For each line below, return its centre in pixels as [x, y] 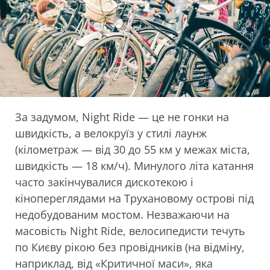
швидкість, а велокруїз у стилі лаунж [111, 133]
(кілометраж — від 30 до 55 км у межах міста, [133, 149]
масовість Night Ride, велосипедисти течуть [130, 231]
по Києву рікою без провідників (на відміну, [130, 247]
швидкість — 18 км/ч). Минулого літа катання [134, 165]
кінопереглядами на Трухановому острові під [134, 198]
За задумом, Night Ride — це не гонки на [122, 117]
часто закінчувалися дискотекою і [104, 182]
